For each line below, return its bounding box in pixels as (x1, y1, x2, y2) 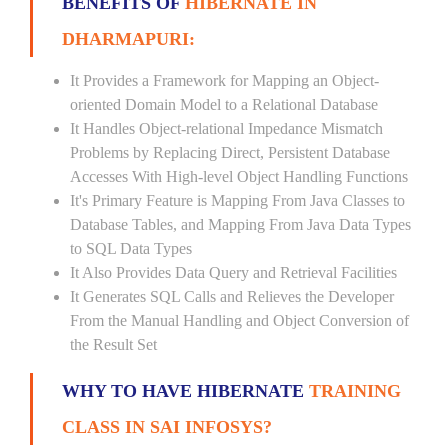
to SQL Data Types (70, 240, 192, 257)
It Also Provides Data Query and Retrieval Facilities (70, 264, 397, 281)
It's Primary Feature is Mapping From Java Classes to (70, 192, 405, 209)
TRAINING (309, 381, 401, 401)
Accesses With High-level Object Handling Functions (70, 168, 408, 185)
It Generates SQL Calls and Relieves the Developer (70, 288, 394, 305)
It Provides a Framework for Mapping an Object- (70, 72, 379, 89)
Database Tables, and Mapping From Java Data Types (70, 216, 411, 233)
